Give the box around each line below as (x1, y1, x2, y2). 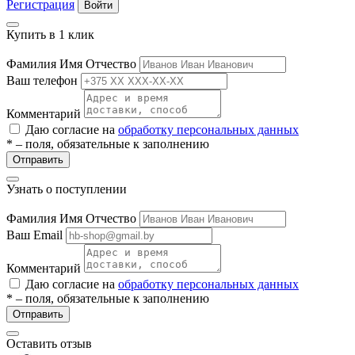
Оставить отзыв (6, 336, 92, 350)
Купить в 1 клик (6, 27, 94, 41)
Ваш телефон (6, 73, 78, 87)
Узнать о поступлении (6, 181, 127, 196)
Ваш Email (6, 227, 63, 242)
